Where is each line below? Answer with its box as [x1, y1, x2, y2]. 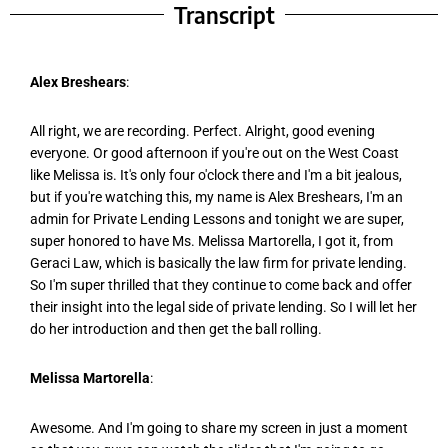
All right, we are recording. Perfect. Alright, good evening [30, 123, 375, 140]
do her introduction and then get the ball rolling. [30, 321, 322, 338]
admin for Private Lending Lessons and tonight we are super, [30, 211, 404, 228]
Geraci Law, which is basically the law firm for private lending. [30, 255, 407, 272]
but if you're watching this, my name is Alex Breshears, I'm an [30, 189, 403, 206]
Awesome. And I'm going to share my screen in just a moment [30, 419, 408, 436]
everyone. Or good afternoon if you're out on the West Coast [30, 145, 399, 162]
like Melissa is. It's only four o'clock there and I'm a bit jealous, [30, 167, 402, 184]
